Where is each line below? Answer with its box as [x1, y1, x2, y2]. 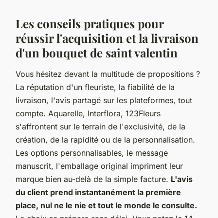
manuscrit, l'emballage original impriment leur [16, 161, 183, 171]
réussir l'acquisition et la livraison [16, 30, 199, 46]
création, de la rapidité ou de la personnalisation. [16, 134, 195, 145]
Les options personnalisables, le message [16, 147, 168, 158]
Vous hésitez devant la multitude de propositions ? [16, 69, 200, 79]
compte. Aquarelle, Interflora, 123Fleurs [16, 108, 161, 118]
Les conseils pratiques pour [16, 15, 163, 31]
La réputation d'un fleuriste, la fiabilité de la [16, 82, 175, 92]
